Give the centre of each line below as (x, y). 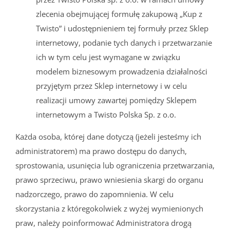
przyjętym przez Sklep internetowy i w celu (111, 85)
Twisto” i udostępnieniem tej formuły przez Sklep (122, 28)
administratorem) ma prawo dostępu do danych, (101, 151)
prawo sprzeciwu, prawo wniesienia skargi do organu (109, 179)
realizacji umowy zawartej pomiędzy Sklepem (116, 100)
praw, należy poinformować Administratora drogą (103, 223)
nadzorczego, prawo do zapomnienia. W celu (94, 194)
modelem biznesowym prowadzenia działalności (122, 71)
